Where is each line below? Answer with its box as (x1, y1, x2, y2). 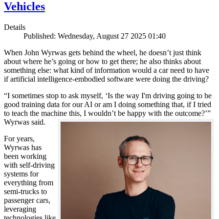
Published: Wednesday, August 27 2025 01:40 (23, 32, 166, 41)
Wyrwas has (4, 143, 42, 152)
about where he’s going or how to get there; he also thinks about (4, 57, 201, 66)
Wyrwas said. (4, 118, 45, 127)
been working (4, 152, 46, 161)
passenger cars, (4, 196, 50, 205)
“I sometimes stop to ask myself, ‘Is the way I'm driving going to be (4, 91, 212, 100)
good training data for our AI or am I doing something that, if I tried (4, 100, 211, 109)
